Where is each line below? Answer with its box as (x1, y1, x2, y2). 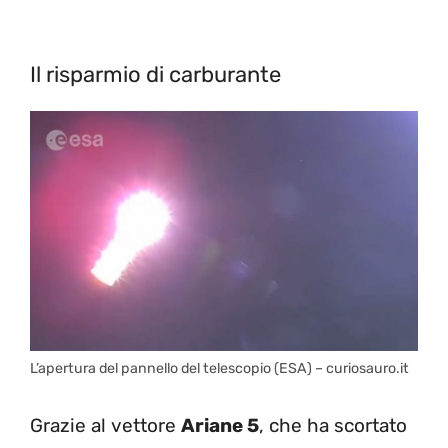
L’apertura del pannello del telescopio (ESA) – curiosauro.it (30, 359, 409, 377)
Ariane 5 (181, 414, 259, 438)
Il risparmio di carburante (30, 60, 281, 88)
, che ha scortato (259, 414, 407, 438)
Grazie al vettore (30, 414, 181, 438)
